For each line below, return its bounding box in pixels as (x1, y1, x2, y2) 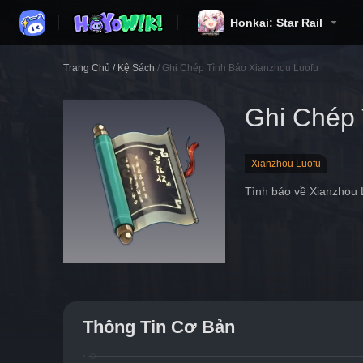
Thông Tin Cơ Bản (83, 317, 235, 337)
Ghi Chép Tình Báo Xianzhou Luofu (162, 62, 318, 74)
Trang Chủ (63, 62, 110, 74)
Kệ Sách (117, 62, 155, 74)
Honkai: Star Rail (230, 16, 322, 29)
